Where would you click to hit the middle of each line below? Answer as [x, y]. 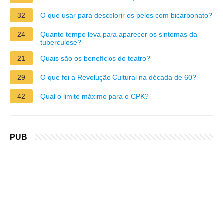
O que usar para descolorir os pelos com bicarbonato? [126, 15]
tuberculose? [61, 42]
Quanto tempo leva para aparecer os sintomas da [119, 34]
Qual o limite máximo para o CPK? [95, 96]
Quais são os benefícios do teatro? [95, 58]
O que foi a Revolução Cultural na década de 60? [118, 77]
